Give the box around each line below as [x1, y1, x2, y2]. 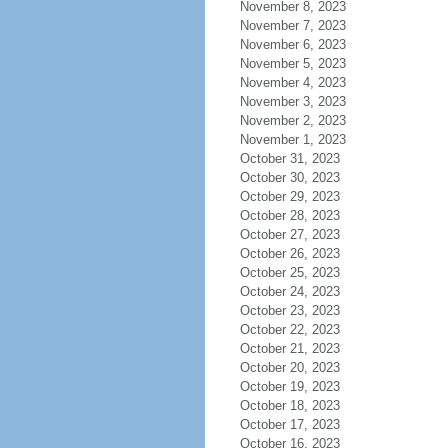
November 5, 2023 [239, 56, 346, 71]
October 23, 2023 [239, 303, 340, 318]
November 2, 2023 [239, 113, 346, 128]
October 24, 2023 [239, 284, 340, 299]
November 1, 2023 [239, 132, 346, 147]
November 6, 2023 [239, 37, 346, 52]
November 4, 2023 [239, 75, 346, 90]
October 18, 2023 [239, 398, 340, 413]
